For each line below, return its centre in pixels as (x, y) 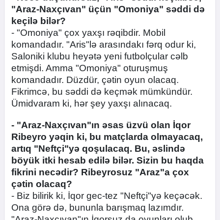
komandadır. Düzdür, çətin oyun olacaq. (95, 80)
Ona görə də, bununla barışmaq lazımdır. (97, 207)
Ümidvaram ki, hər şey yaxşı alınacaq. (92, 103)
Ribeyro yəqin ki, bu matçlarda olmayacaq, (107, 137)
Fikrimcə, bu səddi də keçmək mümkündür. (102, 92)
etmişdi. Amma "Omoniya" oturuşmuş (90, 68)
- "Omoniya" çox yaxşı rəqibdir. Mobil (88, 33)
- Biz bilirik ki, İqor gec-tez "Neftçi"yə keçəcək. (107, 196)
